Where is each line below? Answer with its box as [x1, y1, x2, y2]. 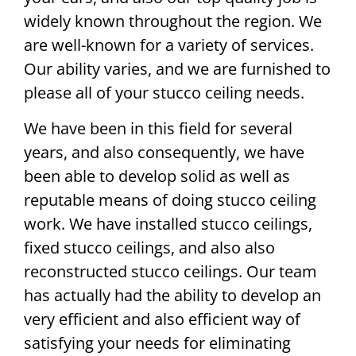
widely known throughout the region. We [24, 10, 322, 33]
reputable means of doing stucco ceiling [24, 188, 316, 211]
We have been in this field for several [24, 117, 292, 139]
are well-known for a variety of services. [24, 34, 314, 56]
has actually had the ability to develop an [24, 284, 321, 306]
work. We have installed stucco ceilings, [24, 212, 312, 234]
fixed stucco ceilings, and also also [24, 236, 275, 258]
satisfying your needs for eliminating [24, 331, 291, 354]
